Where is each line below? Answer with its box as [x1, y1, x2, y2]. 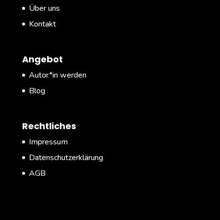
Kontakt [28, 19, 56, 29]
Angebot [22, 53, 63, 66]
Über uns [28, 3, 60, 14]
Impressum [28, 137, 68, 148]
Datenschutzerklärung [28, 152, 103, 164]
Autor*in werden [28, 70, 86, 81]
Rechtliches [22, 120, 76, 133]
